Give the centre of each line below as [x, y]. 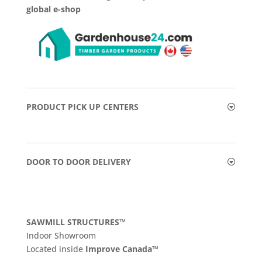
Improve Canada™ [122, 249]
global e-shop [53, 9]
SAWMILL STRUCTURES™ [76, 222]
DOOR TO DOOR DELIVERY [78, 161]
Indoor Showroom [61, 235]
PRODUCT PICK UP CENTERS [82, 106]
